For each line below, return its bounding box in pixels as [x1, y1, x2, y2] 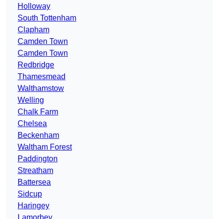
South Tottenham [18, 14, 76, 22]
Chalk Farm [18, 108, 58, 116]
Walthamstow [18, 84, 64, 93]
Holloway [18, 2, 50, 11]
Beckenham [18, 131, 59, 140]
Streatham [18, 166, 53, 175]
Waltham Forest [18, 143, 72, 152]
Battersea [18, 178, 51, 187]
